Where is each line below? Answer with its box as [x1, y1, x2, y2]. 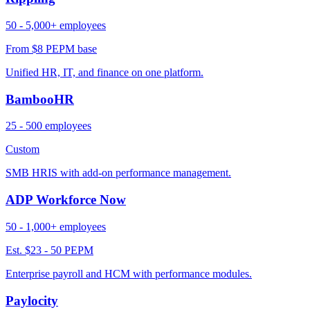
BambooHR [6, 91, 74, 107]
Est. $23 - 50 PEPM [6, 244, 93, 256]
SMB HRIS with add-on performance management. [6, 167, 231, 179]
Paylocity [6, 293, 58, 308]
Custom [6, 143, 39, 156]
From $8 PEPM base [6, 42, 97, 55]
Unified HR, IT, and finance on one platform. [6, 66, 203, 78]
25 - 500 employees [6, 120, 91, 132]
